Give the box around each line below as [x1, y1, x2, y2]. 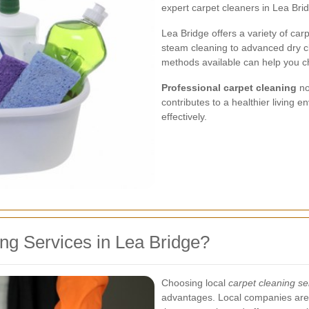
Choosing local [161, 277, 228, 288]
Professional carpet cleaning [161, 82, 297, 93]
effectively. [161, 111, 207, 122]
